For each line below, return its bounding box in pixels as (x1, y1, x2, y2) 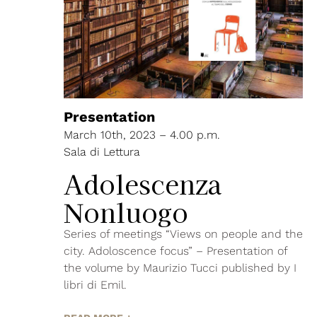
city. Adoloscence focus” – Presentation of (64, 244, 287, 258)
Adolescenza (64, 165, 221, 202)
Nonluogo (64, 193, 188, 231)
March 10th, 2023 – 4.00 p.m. (64, 128, 220, 142)
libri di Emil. (64, 278, 127, 292)
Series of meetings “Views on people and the (64, 227, 303, 241)
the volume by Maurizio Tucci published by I (64, 261, 296, 275)
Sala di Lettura (64, 145, 140, 159)
